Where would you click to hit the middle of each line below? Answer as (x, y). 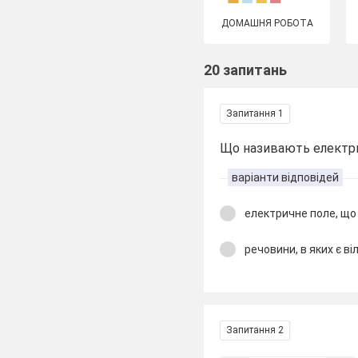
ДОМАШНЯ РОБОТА (267, 23)
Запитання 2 (255, 330)
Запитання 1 (255, 113)
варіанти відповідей (286, 177)
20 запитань (246, 70)
